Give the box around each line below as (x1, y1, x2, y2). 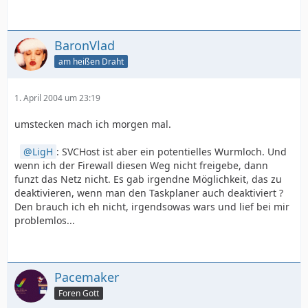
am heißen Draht (58, 55, 124, 67)
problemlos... (14, 214, 75, 227)
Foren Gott (58, 287, 99, 299)
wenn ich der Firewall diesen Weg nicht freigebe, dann (14, 159, 268, 172)
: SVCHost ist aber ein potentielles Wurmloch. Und (56, 145, 287, 158)
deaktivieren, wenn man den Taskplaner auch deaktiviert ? (14, 186, 283, 199)
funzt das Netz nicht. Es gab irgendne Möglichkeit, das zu (14, 173, 282, 186)
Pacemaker (54, 269, 119, 285)
